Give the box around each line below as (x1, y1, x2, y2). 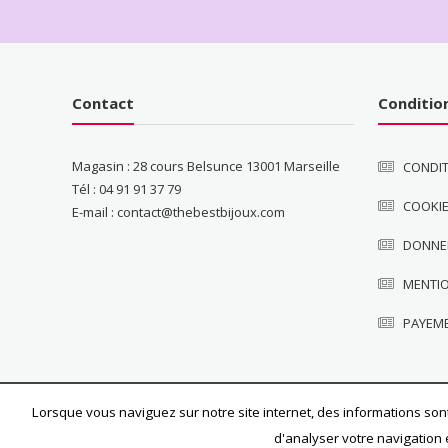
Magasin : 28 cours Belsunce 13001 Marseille (72, 157, 341, 176)
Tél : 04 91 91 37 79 (72, 180, 182, 199)
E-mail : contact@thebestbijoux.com (72, 203, 286, 222)
